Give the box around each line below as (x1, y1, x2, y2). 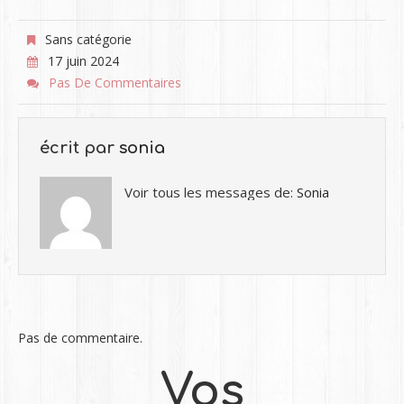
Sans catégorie (41, 31, 132, 48)
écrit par (40, 139, 119, 157)
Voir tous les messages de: (124, 183, 297, 201)
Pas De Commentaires (48, 74, 181, 91)
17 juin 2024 (47, 52, 119, 69)
